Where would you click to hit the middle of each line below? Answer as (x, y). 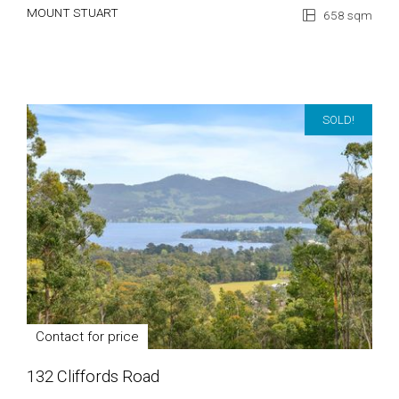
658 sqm (346, 15)
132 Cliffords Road (93, 376)
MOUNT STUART (73, 12)
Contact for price (87, 337)
